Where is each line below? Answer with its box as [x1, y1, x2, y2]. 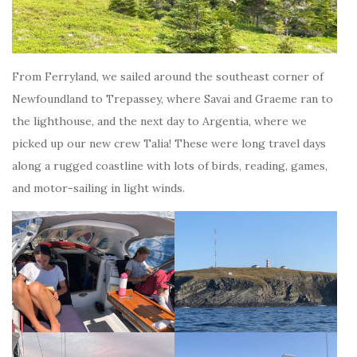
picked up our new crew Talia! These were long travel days [12, 135, 326, 151]
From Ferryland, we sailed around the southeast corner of [12, 69, 324, 84]
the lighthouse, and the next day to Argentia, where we [12, 113, 307, 128]
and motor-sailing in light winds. [12, 180, 185, 195]
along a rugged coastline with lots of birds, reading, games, [12, 158, 328, 173]
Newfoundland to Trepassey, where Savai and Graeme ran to [12, 91, 333, 106]
